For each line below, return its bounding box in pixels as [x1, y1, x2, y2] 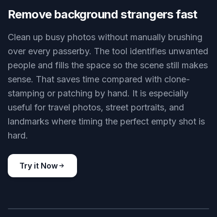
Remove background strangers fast [8, 168, 198, 183]
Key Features [64, 103, 153, 121]
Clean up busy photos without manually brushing [8, 193, 202, 203]
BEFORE [20, 159, 43, 167]
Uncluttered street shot [102, 21, 175, 30]
